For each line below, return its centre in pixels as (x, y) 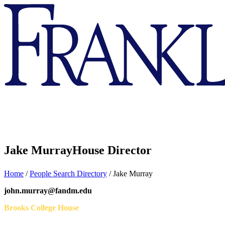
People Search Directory (68, 174)
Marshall (17, 26)
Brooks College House (41, 208)
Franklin (17, 8)
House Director (112, 150)
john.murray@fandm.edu (48, 191)
